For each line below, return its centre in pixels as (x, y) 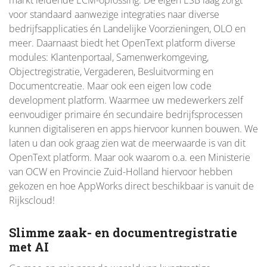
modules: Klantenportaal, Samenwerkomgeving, (109, 58)
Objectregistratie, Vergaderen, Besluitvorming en (111, 72)
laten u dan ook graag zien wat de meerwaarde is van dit (127, 143)
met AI (29, 247)
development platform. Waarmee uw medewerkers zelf (126, 100)
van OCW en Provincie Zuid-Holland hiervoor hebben (121, 172)
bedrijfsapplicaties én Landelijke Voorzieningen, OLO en (127, 29)
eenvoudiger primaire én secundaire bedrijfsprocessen (126, 115)
